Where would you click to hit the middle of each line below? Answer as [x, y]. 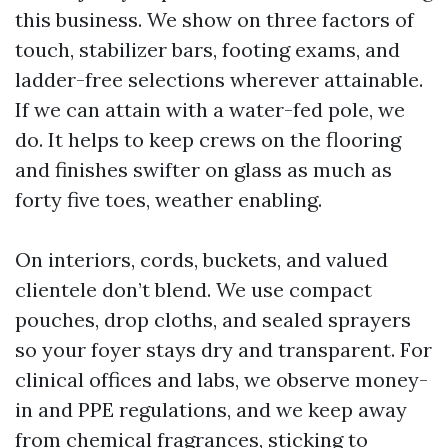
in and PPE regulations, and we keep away [211, 409]
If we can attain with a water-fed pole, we [210, 109]
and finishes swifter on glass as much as [203, 169]
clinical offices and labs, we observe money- [221, 379]
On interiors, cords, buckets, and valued [201, 259]
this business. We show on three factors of [214, 19]
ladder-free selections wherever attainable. [219, 79]
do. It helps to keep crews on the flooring [208, 139]
